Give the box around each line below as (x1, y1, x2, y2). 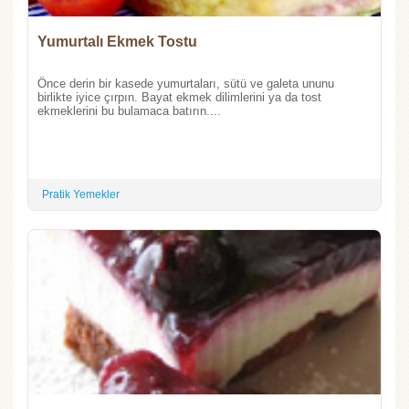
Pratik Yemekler (42, 187, 120, 201)
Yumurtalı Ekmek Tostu (37, 33, 197, 49)
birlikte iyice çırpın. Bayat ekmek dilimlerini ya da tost (37, 89, 321, 104)
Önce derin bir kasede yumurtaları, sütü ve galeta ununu (37, 76, 334, 90)
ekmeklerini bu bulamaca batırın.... (37, 103, 221, 118)
